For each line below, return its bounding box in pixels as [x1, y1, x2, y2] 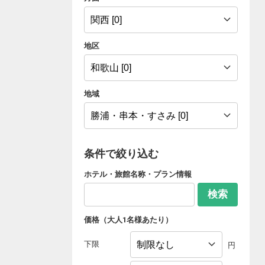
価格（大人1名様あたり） [84, 215, 173, 224]
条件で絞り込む [84, 147, 159, 160]
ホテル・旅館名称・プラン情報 [84, 169, 192, 179]
